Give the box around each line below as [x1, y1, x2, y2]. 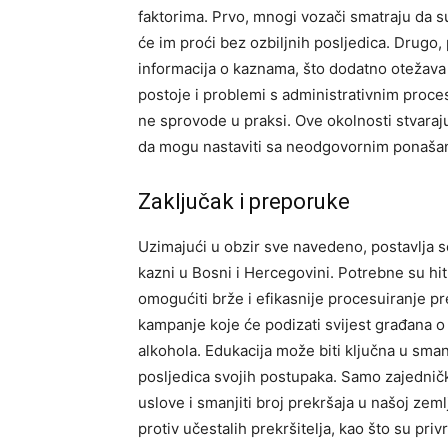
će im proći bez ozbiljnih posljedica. [138, 33, 394, 52]
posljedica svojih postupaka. [138, 367, 341, 386]
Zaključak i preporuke [138, 189, 350, 214]
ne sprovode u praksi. [138, 111, 295, 130]
